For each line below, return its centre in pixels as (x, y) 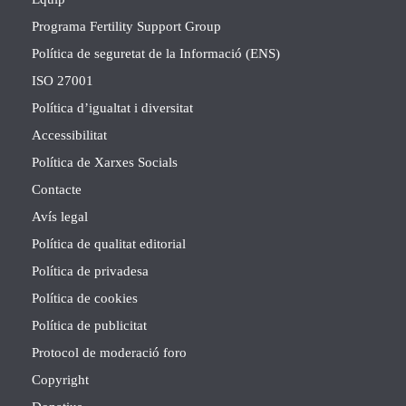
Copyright (60, 380)
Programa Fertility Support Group (126, 26)
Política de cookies (85, 298)
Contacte (57, 189)
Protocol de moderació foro (109, 353)
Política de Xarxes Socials (105, 162)
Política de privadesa (90, 271)
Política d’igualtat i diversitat (112, 108)
